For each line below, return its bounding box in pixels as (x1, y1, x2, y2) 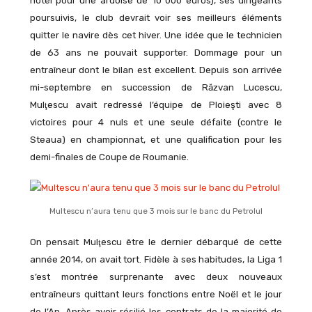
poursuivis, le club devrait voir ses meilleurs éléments (29, 12, 283, 23)
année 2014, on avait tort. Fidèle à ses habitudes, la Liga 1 (29, 253, 283, 265)
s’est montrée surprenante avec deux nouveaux (29, 271, 283, 282)
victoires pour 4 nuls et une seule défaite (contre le (29, 116, 283, 127)
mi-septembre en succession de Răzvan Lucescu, (29, 81, 283, 93)
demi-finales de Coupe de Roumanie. (29, 151, 189, 162)
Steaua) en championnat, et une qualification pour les (29, 134, 283, 145)
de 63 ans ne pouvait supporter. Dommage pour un (29, 47, 283, 58)
